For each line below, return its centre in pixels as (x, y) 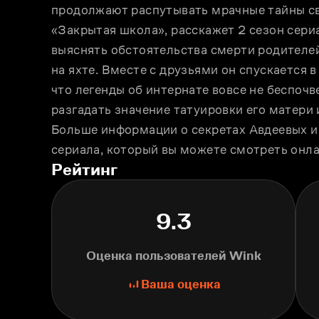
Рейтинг (84, 169)
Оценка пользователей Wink (173, 256)
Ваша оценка (181, 284)
